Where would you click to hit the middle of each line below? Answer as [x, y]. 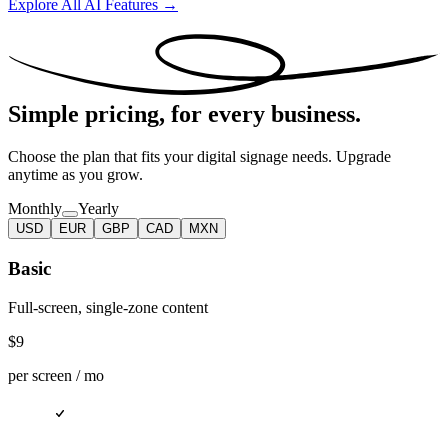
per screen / [46, 375]
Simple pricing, [86, 114]
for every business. [266, 114]
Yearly [98, 209]
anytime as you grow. [75, 175]
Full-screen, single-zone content [108, 307]
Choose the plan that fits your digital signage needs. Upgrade [199, 157]
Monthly [35, 209]
